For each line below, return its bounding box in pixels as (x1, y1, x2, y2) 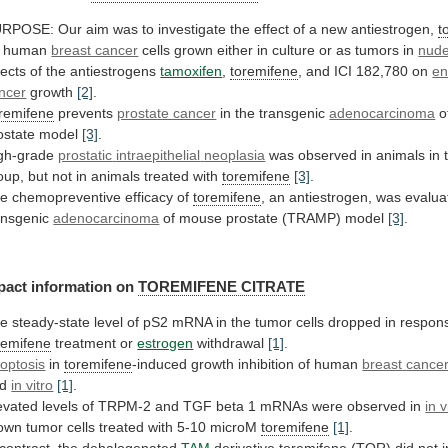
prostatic (58, 146, 113, 163)
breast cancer (51, 41, 139, 58)
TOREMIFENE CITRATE (138, 278, 306, 296)
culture (272, 41, 316, 58)
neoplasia (204, 146, 266, 163)
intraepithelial (116, 146, 201, 163)
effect (254, 20, 290, 37)
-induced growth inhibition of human (132, 356, 363, 373)
